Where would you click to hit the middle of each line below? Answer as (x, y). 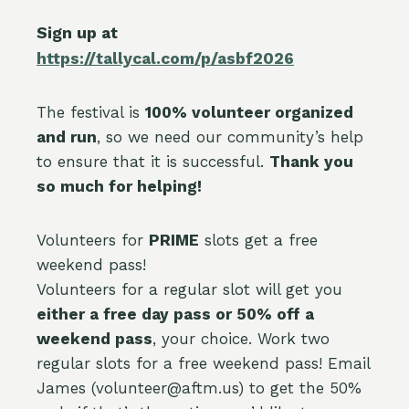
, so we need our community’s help (230, 137)
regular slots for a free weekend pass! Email (203, 363)
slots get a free (258, 240)
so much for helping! (119, 186)
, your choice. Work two (241, 339)
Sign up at (77, 33)
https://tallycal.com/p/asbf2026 (165, 58)
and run (67, 137)
